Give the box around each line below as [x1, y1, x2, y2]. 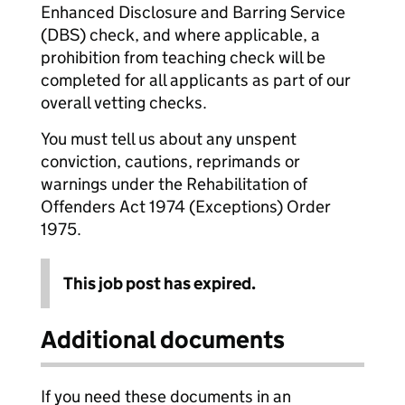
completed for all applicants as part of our [41, 70, 351, 90]
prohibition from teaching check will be [41, 47, 325, 68]
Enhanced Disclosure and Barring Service [41, 2, 345, 23]
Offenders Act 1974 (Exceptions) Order [41, 196, 331, 217]
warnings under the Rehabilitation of [41, 174, 307, 194]
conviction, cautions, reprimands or [41, 151, 300, 172]
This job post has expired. [63, 273, 256, 294]
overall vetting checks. [41, 92, 207, 113]
